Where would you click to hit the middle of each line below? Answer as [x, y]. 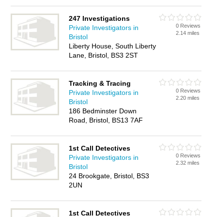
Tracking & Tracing [100, 83]
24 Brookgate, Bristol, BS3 [109, 176]
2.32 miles [188, 163]
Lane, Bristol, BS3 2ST [104, 55]
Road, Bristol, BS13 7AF [106, 120]
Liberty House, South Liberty [113, 46]
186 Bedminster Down [103, 111]
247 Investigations [100, 18]
